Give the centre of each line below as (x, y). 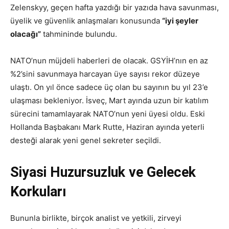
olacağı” (26, 34)
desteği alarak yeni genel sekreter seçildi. (86, 140)
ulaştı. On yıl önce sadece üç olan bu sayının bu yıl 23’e (109, 87)
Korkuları (38, 191)
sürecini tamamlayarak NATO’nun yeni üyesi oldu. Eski (108, 113)
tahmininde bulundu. (79, 34)
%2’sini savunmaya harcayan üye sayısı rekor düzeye (105, 74)
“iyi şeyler (180, 20)
